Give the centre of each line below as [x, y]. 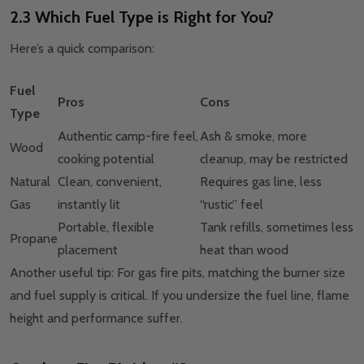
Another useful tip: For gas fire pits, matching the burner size [178, 273]
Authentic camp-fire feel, [128, 136]
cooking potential [106, 159]
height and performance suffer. [98, 318]
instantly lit [89, 205]
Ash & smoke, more [253, 136]
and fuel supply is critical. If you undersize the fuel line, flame [180, 296]
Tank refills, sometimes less [277, 227]
